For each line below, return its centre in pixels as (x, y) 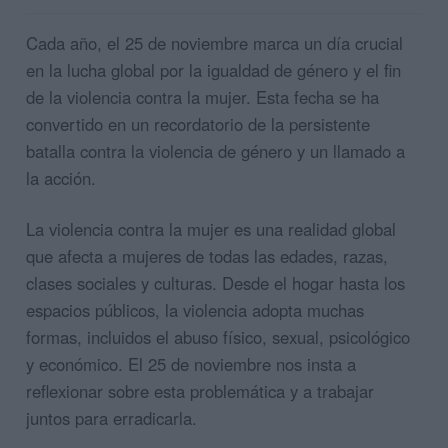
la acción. (63, 178)
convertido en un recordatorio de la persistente (198, 124)
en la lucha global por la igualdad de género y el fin (213, 70)
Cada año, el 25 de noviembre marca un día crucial (214, 43)
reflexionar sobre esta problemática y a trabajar (200, 390)
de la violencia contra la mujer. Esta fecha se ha (202, 97)
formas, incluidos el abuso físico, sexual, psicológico (218, 336)
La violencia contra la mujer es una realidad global (211, 228)
